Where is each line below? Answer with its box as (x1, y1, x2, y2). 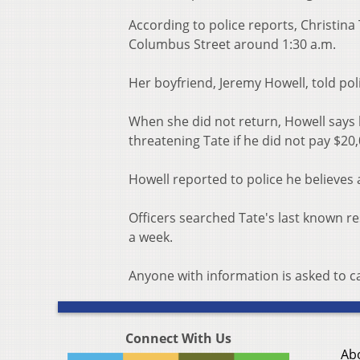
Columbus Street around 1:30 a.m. (129, 35, 336, 54)
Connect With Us (125, 329, 231, 348)
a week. (129, 228, 173, 247)
